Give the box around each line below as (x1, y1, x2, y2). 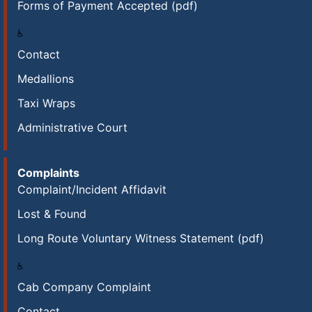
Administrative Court (17, 120, 127, 134)
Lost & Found (17, 207, 86, 221)
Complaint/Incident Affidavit (17, 182, 166, 196)
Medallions (17, 72, 74, 86)
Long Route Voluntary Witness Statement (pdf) (17, 231, 264, 245)
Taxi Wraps (17, 96, 75, 110)
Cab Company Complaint (17, 280, 151, 294)
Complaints (17, 166, 79, 180)
